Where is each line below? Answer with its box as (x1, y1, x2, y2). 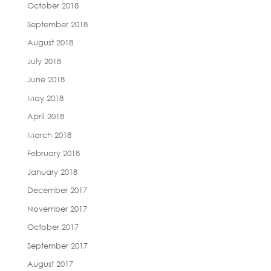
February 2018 (27, 148, 80, 158)
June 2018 (27, 74, 65, 85)
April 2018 (27, 111, 64, 122)
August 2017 (27, 259, 73, 269)
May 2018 (27, 93, 64, 103)
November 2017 (27, 203, 87, 214)
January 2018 (27, 166, 77, 177)
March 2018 (27, 129, 71, 140)
